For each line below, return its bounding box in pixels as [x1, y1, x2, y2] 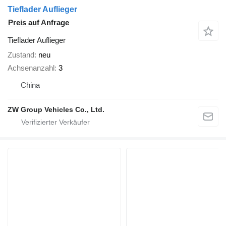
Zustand [8, 50, 34, 59]
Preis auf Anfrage [8, 18, 69, 27]
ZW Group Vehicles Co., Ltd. [8, 105, 104, 114]
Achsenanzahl [8, 64, 54, 73]
